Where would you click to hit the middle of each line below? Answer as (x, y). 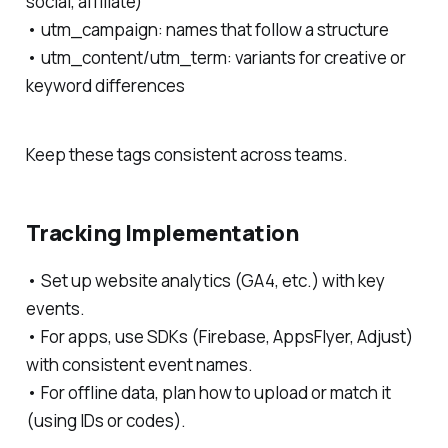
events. (55, 308)
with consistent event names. (139, 364)
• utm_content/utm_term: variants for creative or (215, 57)
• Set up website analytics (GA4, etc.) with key (205, 280)
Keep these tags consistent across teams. (186, 154)
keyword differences (105, 85)
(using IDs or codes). (105, 420)
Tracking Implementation (162, 233)
